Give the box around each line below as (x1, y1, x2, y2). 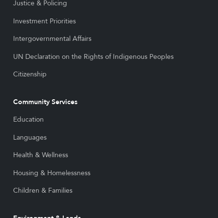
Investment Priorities (13, 16, 76, 26)
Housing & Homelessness (13, 168, 91, 178)
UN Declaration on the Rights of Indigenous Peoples (13, 52, 174, 61)
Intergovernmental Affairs (13, 34, 91, 44)
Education (13, 115, 44, 125)
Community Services (13, 97, 77, 107)
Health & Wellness (13, 150, 68, 160)
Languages (13, 132, 47, 142)
